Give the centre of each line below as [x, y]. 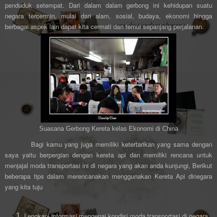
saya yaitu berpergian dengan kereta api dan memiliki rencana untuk [108, 155]
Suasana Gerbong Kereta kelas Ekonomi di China [108, 129]
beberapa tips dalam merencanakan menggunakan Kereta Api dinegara [108, 176]
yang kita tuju [24, 187]
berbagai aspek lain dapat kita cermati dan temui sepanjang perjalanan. [104, 27]
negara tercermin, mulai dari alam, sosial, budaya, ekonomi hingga [108, 16]
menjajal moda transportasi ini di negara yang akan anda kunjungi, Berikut [108, 166]
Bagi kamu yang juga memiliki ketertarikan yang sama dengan [120, 144]
